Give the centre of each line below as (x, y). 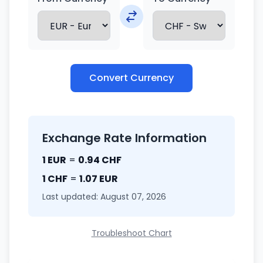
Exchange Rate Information (124, 138)
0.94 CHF (100, 160)
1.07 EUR (99, 179)
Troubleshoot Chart (131, 233)
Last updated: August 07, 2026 (104, 197)
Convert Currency (131, 78)
